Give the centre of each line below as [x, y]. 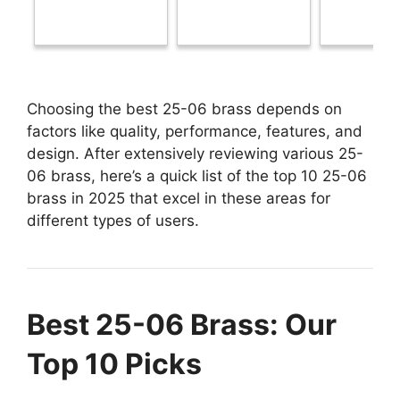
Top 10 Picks [114, 363]
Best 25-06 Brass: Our [182, 324]
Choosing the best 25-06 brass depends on [184, 108]
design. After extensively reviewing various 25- [195, 153]
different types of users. [113, 220]
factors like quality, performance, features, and [195, 131]
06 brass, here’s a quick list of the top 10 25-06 [197, 175]
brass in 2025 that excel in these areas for [179, 198]
